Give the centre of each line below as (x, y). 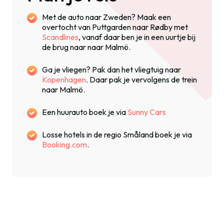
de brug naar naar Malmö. (86, 47)
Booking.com (64, 144)
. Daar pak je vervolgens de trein (141, 79)
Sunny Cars (147, 112)
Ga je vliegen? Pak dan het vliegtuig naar (111, 69)
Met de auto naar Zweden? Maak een (106, 17)
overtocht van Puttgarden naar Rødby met (115, 27)
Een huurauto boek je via (85, 112)
